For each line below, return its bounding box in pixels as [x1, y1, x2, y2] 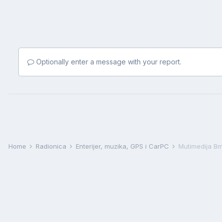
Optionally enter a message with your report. [34, 57, 181, 66]
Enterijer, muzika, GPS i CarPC [76, 142, 171, 150]
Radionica [36, 142, 68, 150]
